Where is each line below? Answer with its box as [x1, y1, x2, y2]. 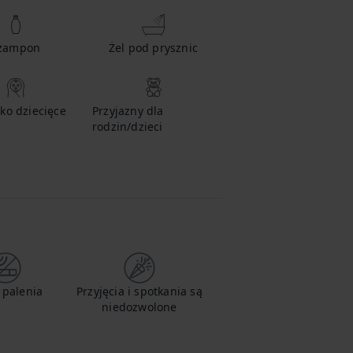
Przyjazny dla [92, 103, 164, 118]
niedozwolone [102, 299, 177, 314]
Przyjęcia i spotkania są [76, 284, 203, 299]
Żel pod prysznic [108, 40, 199, 55]
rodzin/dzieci [92, 119, 163, 134]
